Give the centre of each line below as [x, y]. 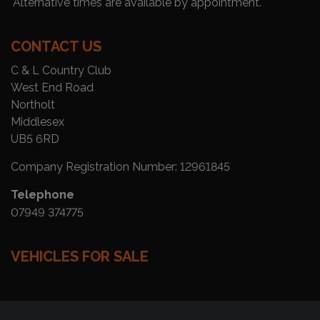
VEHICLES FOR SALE [80, 256]
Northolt [33, 104]
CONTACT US [56, 46]
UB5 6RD [35, 139]
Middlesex [37, 121]
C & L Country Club [61, 70]
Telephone [42, 194]
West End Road [52, 87]
